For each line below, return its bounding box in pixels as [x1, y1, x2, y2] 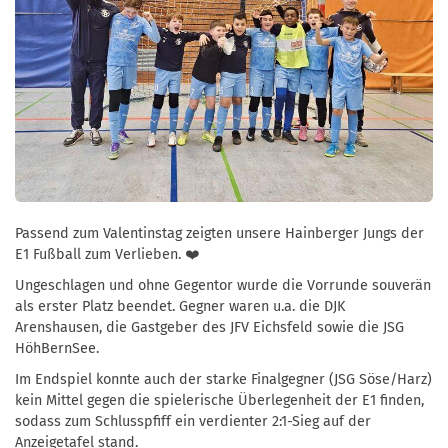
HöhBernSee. [15, 339, 103, 357]
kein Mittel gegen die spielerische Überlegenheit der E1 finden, [15, 391, 424, 409]
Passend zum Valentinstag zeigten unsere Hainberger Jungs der [15, 224, 424, 242]
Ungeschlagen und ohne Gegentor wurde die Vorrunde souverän [15, 276, 431, 294]
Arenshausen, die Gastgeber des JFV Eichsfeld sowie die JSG [15, 318, 404, 336]
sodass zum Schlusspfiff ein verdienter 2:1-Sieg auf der [15, 412, 371, 430]
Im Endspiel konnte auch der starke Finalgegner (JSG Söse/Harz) [15, 370, 432, 388]
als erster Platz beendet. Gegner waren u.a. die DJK [15, 297, 345, 315]
